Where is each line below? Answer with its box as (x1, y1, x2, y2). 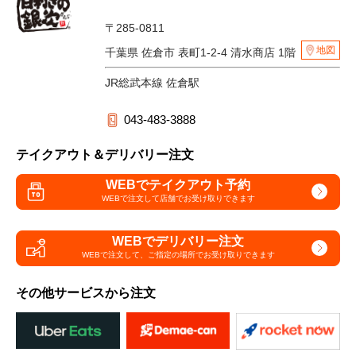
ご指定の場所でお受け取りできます (147, 250, 275, 260)
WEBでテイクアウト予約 (106, 178, 250, 192)
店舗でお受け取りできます (159, 194, 255, 203)
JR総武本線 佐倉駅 (105, 75, 199, 89)
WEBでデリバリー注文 (112, 234, 244, 249)
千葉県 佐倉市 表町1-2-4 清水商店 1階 (105, 45, 299, 59)
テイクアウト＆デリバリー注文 (16, 147, 194, 161)
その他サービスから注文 (16, 285, 156, 300)
